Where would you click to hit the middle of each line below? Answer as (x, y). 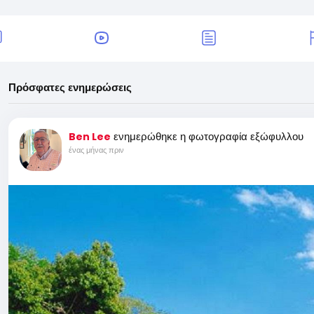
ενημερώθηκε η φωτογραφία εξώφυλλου (209, 136)
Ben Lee (90, 137)
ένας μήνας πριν (96, 150)
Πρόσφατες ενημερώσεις (70, 87)
